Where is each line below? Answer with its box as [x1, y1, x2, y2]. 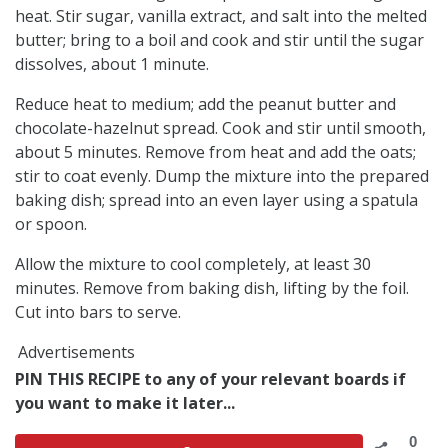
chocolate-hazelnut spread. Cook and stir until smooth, [15, 116, 426, 139]
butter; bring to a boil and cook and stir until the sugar [15, 28, 424, 51]
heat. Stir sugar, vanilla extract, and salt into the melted [15, 4, 427, 27]
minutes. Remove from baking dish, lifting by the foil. [15, 276, 409, 299]
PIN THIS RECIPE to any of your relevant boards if [15, 367, 406, 390]
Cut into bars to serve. [15, 300, 181, 323]
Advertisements [18, 340, 135, 363]
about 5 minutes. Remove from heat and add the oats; [15, 140, 416, 163]
